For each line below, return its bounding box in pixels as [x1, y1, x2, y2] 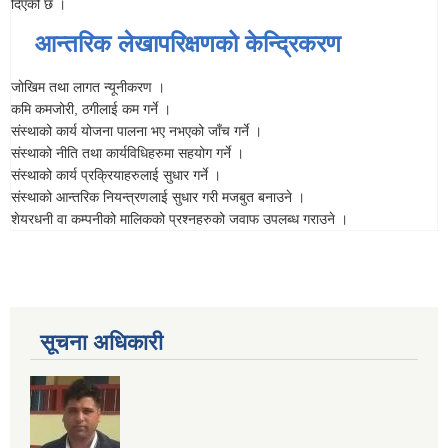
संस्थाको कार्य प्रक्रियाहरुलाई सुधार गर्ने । [11, 167, 221, 184]
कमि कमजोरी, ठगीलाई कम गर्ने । [11, 101, 171, 118]
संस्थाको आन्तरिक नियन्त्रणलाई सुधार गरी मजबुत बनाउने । [11, 189, 305, 206]
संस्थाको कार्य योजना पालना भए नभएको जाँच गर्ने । [11, 123, 262, 140]
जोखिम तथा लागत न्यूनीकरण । [11, 79, 165, 96]
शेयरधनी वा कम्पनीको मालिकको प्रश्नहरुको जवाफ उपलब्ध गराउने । [11, 211, 348, 228]
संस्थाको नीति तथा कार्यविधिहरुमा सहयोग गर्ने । [11, 145, 244, 162]
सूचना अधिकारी [40, 330, 163, 356]
